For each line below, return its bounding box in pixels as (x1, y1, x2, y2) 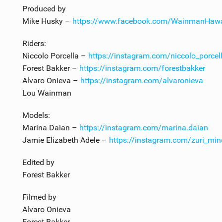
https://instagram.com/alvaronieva (80, 75, 203, 85)
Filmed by (22, 192, 56, 202)
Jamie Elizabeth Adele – (22, 135, 109, 145)
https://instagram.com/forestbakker (79, 63, 205, 73)
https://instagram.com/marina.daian (79, 122, 208, 132)
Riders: (22, 38, 46, 48)
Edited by (22, 157, 55, 167)
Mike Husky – (22, 16, 72, 26)
